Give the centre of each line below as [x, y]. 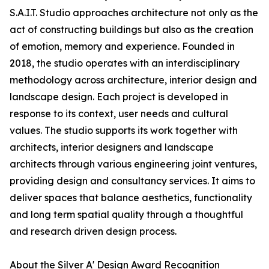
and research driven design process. [93, 231]
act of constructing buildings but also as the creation [131, 30]
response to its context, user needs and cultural [119, 114]
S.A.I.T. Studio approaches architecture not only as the [134, 13]
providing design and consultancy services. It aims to [132, 181]
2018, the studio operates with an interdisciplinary [125, 63]
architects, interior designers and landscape [112, 147]
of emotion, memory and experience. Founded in [122, 47]
